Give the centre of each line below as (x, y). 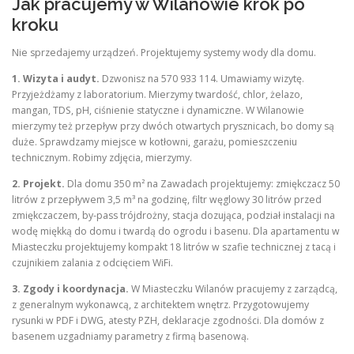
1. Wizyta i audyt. (56, 79)
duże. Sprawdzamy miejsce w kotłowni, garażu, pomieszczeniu (154, 142)
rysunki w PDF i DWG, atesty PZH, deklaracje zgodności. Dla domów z (168, 321)
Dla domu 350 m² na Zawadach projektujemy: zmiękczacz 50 (202, 184)
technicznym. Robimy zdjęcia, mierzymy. (102, 158)
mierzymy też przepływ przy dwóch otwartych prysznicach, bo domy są (173, 126)
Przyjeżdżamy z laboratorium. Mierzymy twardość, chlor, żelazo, (157, 95)
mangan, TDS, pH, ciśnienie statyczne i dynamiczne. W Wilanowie (158, 111)
